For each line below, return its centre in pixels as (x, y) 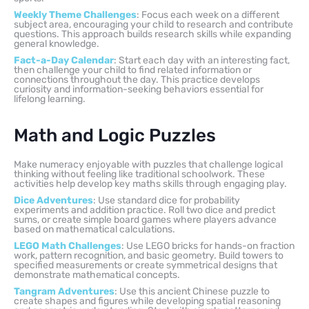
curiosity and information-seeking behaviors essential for (139, 89)
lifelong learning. (50, 99)
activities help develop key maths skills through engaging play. (150, 183)
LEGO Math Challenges (68, 246)
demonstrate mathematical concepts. (97, 275)
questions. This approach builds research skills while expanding (152, 34)
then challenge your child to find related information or (133, 70)
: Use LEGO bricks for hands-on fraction (208, 246)
